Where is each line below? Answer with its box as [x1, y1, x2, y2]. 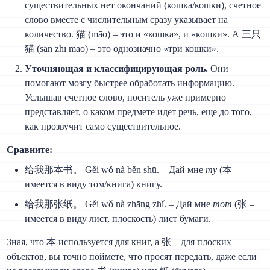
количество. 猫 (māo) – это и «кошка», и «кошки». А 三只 [25, 28, 262, 39]
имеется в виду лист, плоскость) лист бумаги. [25, 213, 212, 224]
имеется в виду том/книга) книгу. [25, 178, 163, 189]
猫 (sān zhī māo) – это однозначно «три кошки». [25, 43, 219, 54]
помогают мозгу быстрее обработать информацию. [25, 77, 235, 88]
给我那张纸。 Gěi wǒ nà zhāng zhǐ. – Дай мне [25, 198, 213, 209]
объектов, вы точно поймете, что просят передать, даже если [7, 251, 257, 262]
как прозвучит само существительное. [25, 121, 181, 131]
